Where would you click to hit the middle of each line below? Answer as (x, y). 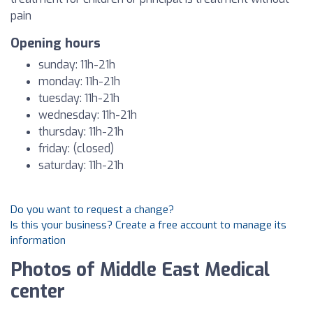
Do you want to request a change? (92, 210)
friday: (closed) (76, 148)
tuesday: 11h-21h (79, 98)
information (38, 240)
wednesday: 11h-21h (88, 115)
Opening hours (56, 43)
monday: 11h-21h (79, 81)
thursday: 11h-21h (81, 132)
